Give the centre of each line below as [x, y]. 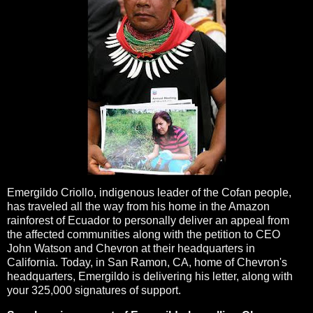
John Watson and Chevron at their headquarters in [131, 249]
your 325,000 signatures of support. [94, 291]
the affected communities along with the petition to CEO [144, 235]
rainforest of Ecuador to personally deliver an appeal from [148, 221]
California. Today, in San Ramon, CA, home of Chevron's [147, 263]
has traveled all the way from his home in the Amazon [138, 207]
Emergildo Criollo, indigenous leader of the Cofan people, [149, 193]
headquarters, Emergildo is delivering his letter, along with [150, 277]
